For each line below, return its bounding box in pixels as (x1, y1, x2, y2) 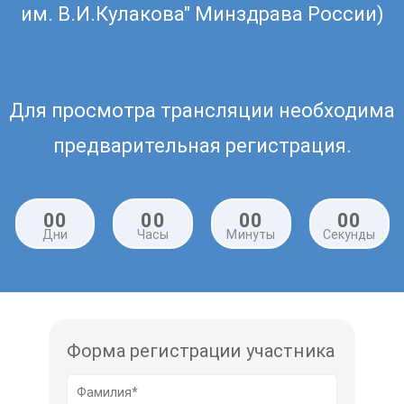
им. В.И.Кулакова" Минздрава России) (20, 2, 384, 25)
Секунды (322, 227, 376, 242)
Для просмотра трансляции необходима (9, 98, 395, 122)
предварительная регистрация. (52, 133, 352, 157)
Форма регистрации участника (67, 340, 335, 362)
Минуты (226, 227, 276, 242)
